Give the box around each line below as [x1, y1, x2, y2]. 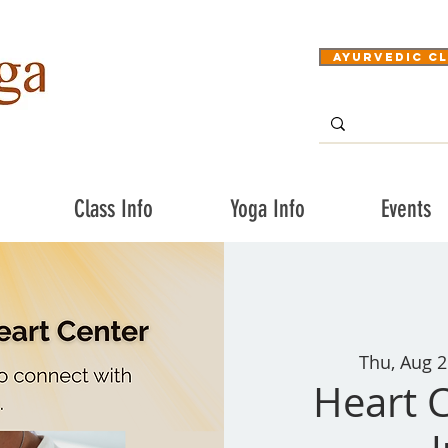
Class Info [74, 194, 153, 223]
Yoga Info [229, 194, 305, 223]
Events [380, 194, 431, 223]
